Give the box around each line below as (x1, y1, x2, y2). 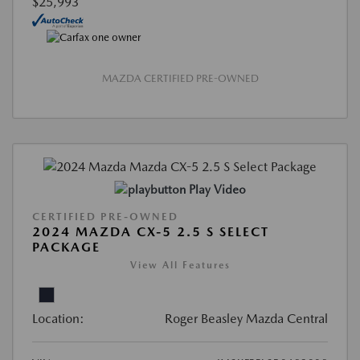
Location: (32, 311, 84, 327)
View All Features (129, 260, 231, 272)
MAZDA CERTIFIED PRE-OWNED (101, 72, 259, 84)
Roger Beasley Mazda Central (165, 311, 328, 327)
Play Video (188, 182, 246, 198)
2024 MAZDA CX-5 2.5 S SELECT (32, 224, 269, 240)
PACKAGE (32, 239, 100, 256)
